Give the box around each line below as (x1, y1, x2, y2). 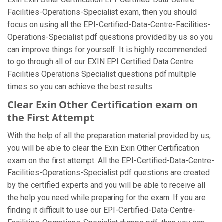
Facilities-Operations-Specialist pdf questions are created (7, 168, 210, 177)
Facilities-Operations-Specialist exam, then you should (7, 7, 197, 17)
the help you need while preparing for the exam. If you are (7, 193, 206, 202)
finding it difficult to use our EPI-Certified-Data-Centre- (7, 205, 196, 215)
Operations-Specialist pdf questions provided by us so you (7, 32, 213, 42)
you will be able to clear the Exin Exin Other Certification (7, 143, 199, 153)
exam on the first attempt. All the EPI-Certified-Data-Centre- (7, 156, 214, 165)
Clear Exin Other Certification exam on (7, 98, 198, 111)
